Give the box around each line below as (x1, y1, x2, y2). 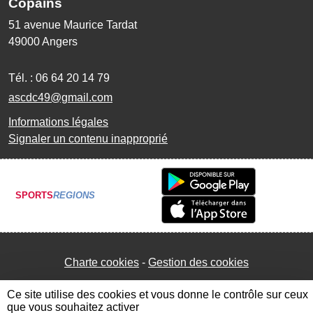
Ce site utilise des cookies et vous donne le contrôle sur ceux (7, 289, 308, 300)
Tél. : (8, 71, 36, 84)
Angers (42, 35, 78, 48)
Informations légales (8, 115, 108, 128)
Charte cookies (64, 256, 139, 268)
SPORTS (15, 190, 53, 201)
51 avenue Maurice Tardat (8, 18, 137, 31)
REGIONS (53, 190, 95, 201)
